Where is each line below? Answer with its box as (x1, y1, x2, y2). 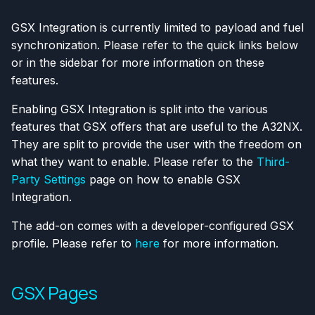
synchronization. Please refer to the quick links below (11, 38, 298, 53)
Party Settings (11, 172, 86, 187)
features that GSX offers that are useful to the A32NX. (11, 120, 302, 134)
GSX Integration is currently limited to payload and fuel (11, 20, 304, 35)
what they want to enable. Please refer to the (11, 155, 257, 169)
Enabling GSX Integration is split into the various (11, 102, 268, 117)
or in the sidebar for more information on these (11, 56, 264, 70)
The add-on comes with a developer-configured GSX (11, 219, 294, 233)
